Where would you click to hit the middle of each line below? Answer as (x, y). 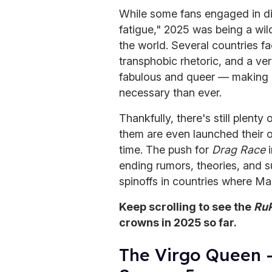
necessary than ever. (170, 92)
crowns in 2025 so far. (178, 222)
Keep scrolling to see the (186, 206)
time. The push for (165, 149)
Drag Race (239, 149)
